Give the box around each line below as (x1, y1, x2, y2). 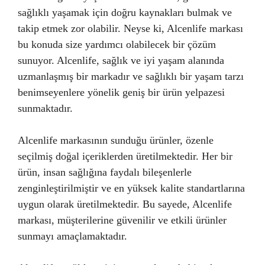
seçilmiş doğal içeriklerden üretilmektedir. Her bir (18, 150, 232, 162)
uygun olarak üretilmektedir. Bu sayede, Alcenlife (18, 198, 232, 210)
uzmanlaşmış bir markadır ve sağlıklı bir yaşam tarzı (18, 70, 244, 82)
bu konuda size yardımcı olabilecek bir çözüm (18, 38, 216, 50)
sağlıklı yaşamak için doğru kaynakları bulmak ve (18, 7, 232, 18)
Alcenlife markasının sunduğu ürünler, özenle (18, 134, 214, 146)
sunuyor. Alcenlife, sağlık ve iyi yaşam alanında (18, 54, 224, 66)
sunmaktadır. (18, 102, 73, 114)
